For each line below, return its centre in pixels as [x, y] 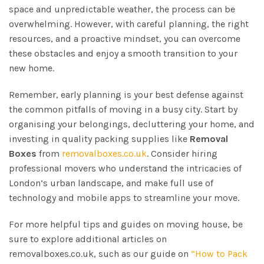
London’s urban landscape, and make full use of [111, 183]
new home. [32, 68]
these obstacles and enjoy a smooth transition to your [123, 53]
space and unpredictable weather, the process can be [122, 9]
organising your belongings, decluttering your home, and [132, 124]
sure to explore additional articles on [88, 239]
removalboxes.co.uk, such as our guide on [100, 253]
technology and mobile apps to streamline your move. [124, 197]
